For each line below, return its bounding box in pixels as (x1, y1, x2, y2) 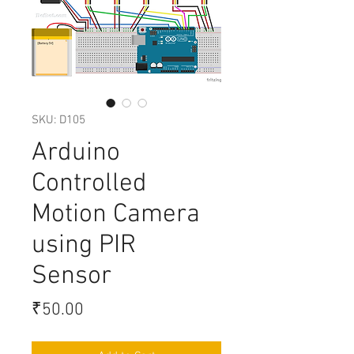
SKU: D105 (32, 112, 85, 127)
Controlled (32, 168, 147, 200)
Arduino (32, 137, 120, 169)
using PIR (32, 229, 136, 262)
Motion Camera (32, 198, 200, 231)
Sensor (32, 260, 111, 292)
